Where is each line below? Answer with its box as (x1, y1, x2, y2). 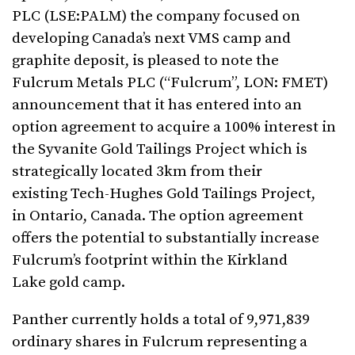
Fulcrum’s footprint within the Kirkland (12, 251, 288, 270)
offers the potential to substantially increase (12, 229, 319, 248)
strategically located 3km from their (12, 162, 262, 181)
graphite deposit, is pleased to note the (12, 52, 279, 71)
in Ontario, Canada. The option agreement (12, 207, 303, 226)
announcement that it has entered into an (12, 96, 302, 115)
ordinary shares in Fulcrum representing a (12, 333, 307, 352)
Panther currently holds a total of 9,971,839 (12, 311, 310, 330)
